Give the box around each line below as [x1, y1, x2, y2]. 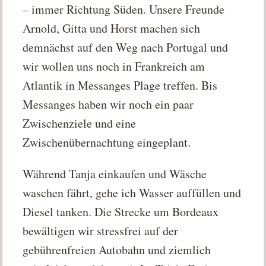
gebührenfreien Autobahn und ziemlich [23, 241, 211, 258]
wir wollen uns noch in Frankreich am [23, 58, 205, 75]
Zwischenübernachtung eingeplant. [23, 134, 191, 151]
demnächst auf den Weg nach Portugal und [23, 39, 229, 56]
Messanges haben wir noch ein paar [23, 96, 194, 113]
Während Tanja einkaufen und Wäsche [23, 165, 207, 182]
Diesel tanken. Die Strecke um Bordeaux [23, 203, 219, 220]
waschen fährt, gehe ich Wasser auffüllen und [23, 184, 242, 201]
